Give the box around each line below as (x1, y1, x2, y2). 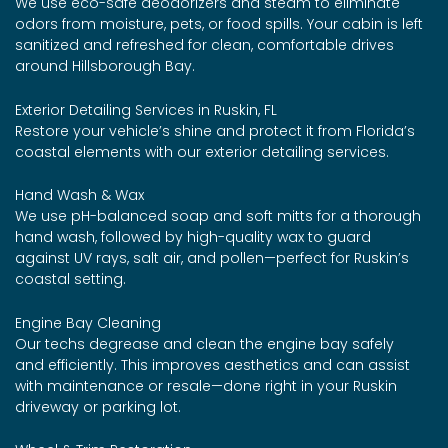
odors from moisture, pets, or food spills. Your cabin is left (15, 14, 423, 35)
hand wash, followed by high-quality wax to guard (15, 227, 371, 248)
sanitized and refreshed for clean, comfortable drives (15, 35, 394, 56)
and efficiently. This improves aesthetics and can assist (15, 354, 410, 375)
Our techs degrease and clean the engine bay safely (15, 333, 394, 354)
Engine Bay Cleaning (15, 312, 161, 333)
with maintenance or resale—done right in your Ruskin (15, 375, 397, 396)
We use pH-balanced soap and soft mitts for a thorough (15, 206, 421, 227)
